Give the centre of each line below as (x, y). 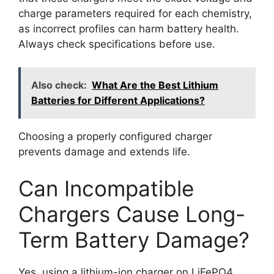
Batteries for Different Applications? (118, 100)
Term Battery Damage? (134, 239)
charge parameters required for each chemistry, (135, 13)
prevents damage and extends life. (104, 152)
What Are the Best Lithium (155, 85)
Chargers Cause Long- (132, 214)
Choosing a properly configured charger (115, 136)
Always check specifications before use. (117, 44)
